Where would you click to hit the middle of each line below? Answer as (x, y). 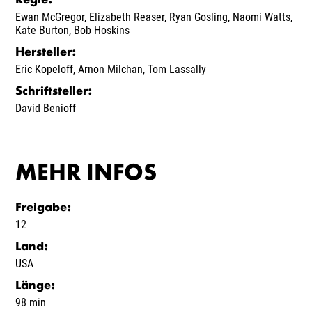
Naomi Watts (262, 17)
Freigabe (41, 208)
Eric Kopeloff (45, 69)
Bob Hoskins (102, 30)
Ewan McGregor (50, 17)
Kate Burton (42, 30)
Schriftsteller (52, 92)
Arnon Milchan (111, 69)
